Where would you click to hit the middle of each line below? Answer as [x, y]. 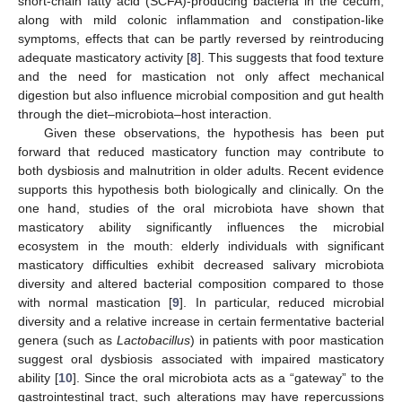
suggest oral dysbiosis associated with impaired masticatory [201, 358]
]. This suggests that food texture [291, 57]
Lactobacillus [153, 340]
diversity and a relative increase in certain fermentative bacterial [201, 321]
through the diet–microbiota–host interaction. [145, 114]
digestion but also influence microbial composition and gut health [201, 95]
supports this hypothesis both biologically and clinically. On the [201, 189]
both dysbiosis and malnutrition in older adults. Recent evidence [201, 170]
